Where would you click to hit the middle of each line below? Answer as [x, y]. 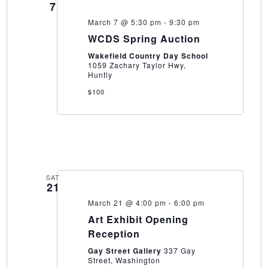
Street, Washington [124, 260]
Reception [114, 234]
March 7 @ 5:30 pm [124, 22]
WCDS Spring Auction [144, 39]
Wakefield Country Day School [148, 56]
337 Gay [179, 251]
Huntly [100, 75]
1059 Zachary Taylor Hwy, [137, 65]
